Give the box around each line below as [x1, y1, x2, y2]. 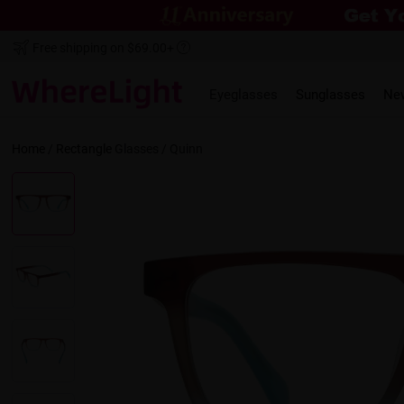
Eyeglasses [209, 85, 279, 104]
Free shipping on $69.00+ [30, 39, 178, 57]
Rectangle [56, 140, 113, 158]
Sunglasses [296, 85, 366, 104]
